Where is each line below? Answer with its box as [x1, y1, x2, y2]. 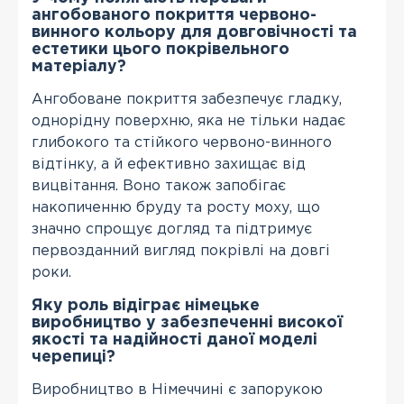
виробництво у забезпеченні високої [32, 316, 343, 330]
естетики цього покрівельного [32, 42, 289, 57]
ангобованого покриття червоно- [32, 8, 317, 23]
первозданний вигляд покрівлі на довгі [32, 244, 330, 258]
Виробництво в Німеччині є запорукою [32, 383, 323, 397]
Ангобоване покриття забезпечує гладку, [32, 93, 342, 106]
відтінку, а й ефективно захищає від [32, 158, 306, 171]
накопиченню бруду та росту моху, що [32, 201, 320, 215]
